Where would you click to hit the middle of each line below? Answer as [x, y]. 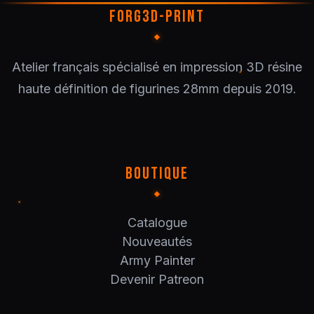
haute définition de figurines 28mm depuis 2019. [157, 89]
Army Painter [157, 260]
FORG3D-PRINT [157, 16]
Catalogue [157, 223]
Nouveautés [157, 241]
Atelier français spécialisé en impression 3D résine [157, 67]
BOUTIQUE [157, 173]
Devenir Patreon [157, 279]
